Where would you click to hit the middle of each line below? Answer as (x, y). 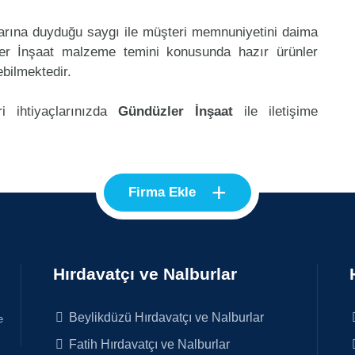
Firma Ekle (162, 192)
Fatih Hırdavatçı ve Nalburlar (148, 344)
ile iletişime (275, 111)
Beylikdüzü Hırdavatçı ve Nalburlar (165, 317)
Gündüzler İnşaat (175, 111)
